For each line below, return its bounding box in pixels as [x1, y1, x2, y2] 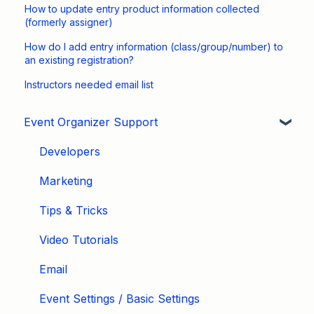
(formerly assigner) [25, 16, 114, 29]
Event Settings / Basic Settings [39, 291, 200, 306]
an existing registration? [25, 54, 135, 67]
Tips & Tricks [39, 203, 108, 217]
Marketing [39, 173, 93, 188]
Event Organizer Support [24, 114, 158, 129]
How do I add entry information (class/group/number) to [25, 41, 284, 53]
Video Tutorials [39, 232, 118, 247]
